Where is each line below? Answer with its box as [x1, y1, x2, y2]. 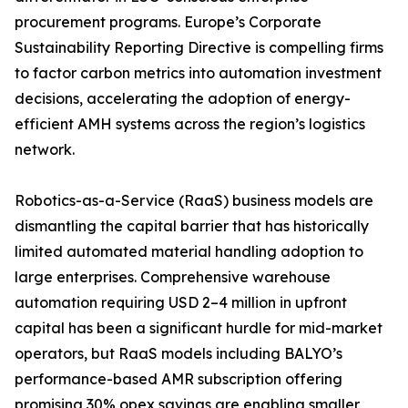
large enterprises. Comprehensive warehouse [15, 268, 331, 287]
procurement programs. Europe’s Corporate [15, 13, 321, 32]
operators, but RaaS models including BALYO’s [15, 344, 342, 363]
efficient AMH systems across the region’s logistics [15, 115, 365, 134]
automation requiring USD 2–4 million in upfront [15, 293, 347, 312]
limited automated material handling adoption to [15, 242, 363, 261]
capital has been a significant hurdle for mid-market [15, 319, 382, 338]
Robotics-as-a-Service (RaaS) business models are [15, 191, 373, 210]
